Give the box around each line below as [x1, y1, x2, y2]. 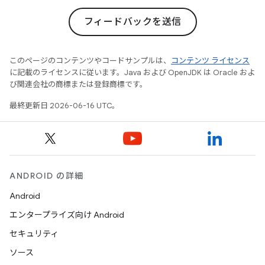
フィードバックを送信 [83, 16, 182, 28]
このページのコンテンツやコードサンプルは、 [9, 56, 171, 66]
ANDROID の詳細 [9, 170, 84, 181]
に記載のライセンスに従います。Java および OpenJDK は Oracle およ [9, 67, 255, 77]
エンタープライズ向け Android [9, 209, 124, 220]
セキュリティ [9, 228, 59, 239]
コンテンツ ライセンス [171, 56, 250, 66]
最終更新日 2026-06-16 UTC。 [9, 101, 119, 111]
